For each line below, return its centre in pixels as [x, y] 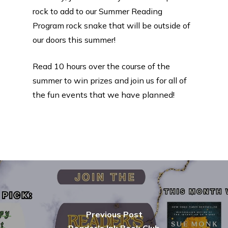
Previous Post [114, 214]
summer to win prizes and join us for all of [110, 81]
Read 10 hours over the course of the [101, 66]
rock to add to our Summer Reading [97, 11]
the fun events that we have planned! [104, 95]
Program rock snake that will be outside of [111, 26]
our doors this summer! [74, 40]
